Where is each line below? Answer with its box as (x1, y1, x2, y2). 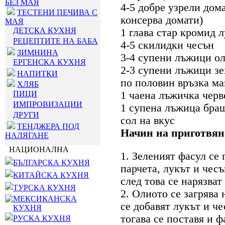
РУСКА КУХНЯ (13, 214, 71, 222)
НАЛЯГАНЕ (5, 131, 49, 140)
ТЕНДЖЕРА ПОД (17, 122, 79, 131)
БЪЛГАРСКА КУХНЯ (13, 158, 90, 167)
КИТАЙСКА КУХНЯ (13, 171, 89, 179)
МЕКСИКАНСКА (13, 194, 77, 203)
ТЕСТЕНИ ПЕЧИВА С (17, 8, 97, 17)
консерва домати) (121, 14, 203, 26)
